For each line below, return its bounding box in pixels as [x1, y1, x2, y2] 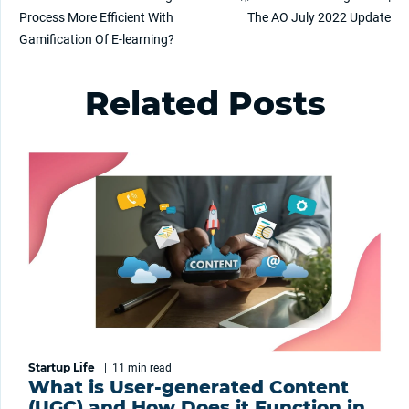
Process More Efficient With [19, 10, 173, 26]
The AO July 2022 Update [247, 10, 391, 26]
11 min [112, 362, 150, 375]
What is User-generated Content [28, 376, 349, 399]
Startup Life [28, 361, 95, 375]
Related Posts [84, 83, 326, 124]
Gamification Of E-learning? [19, 32, 174, 47]
